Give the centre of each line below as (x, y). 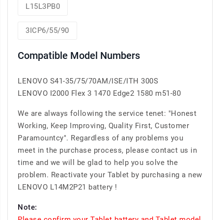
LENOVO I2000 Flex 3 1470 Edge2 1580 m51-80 (99, 94)
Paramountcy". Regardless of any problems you (100, 138)
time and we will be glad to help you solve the (98, 163)
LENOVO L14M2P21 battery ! (68, 187)
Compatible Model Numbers (79, 56)
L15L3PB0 (43, 7)
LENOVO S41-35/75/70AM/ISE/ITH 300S (88, 81)
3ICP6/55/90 (47, 31)
